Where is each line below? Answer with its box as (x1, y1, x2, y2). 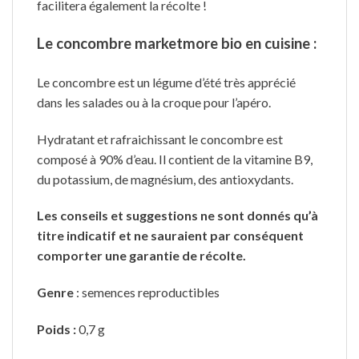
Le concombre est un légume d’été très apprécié (37, 74, 296, 90)
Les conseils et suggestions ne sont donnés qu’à (37, 208, 318, 224)
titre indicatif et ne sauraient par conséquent (37, 228, 304, 244)
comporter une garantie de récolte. (37, 248, 246, 264)
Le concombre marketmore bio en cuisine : (37, 34, 317, 52)
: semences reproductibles (76, 284, 220, 301)
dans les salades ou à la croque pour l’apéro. (37, 94, 271, 110)
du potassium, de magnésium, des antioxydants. (37, 171, 293, 187)
